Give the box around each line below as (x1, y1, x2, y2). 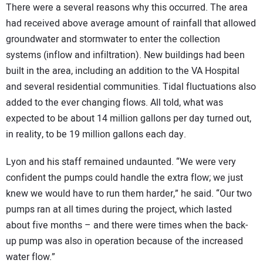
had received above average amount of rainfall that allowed (6, 16, 256, 31)
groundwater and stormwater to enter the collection (6, 32, 220, 47)
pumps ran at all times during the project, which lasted (6, 202, 232, 217)
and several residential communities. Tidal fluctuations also (6, 80, 256, 95)
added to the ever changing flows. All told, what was (6, 96, 223, 110)
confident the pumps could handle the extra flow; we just (6, 170, 243, 185)
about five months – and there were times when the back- (6, 218, 248, 232)
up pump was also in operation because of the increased (6, 234, 243, 248)
